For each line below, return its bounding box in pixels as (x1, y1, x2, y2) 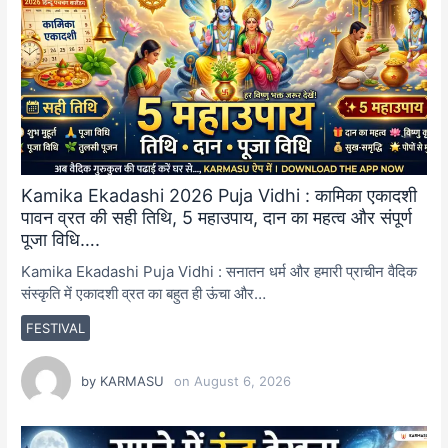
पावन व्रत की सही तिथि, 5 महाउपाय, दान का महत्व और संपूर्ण (21, 207, 413, 229)
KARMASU (100, 373, 165, 390)
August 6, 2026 (194, 373, 292, 390)
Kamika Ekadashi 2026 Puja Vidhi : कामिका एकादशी (21, 185, 418, 207)
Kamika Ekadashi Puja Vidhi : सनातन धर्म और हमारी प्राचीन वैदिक (21, 262, 418, 282)
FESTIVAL (26, 320, 86, 337)
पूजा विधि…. (21, 229, 101, 251)
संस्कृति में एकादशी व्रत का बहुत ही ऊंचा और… (21, 284, 267, 304)
